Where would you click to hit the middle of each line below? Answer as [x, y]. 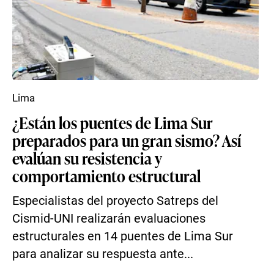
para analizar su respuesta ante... [103, 254]
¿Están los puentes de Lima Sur [113, 122]
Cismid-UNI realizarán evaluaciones [109, 219]
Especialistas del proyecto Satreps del [115, 201]
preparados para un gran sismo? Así [127, 140]
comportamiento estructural [106, 176]
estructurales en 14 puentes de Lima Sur [123, 236]
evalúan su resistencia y [87, 158]
